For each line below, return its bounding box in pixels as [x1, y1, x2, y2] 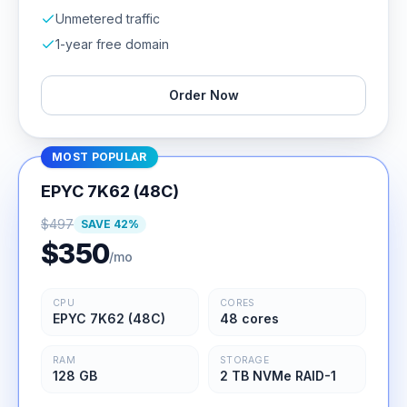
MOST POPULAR [52, 150, 147, 164]
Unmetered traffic [55, 11, 160, 26]
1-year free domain [55, 36, 169, 52]
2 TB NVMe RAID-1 [220, 368, 336, 383]
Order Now [168, 87, 239, 103]
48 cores [220, 311, 279, 326]
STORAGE [220, 354, 269, 366]
